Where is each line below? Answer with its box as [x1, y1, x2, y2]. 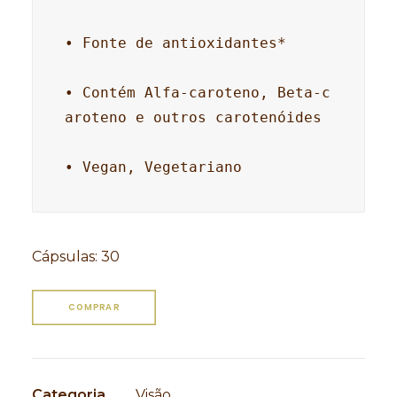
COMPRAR [68, 300, 120, 314]
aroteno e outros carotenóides [65, 109, 322, 126]
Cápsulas [32, 248, 95, 265]
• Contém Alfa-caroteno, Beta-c [65, 84, 331, 101]
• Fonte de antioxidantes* [65, 35, 286, 51]
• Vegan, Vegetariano [65, 159, 242, 175]
